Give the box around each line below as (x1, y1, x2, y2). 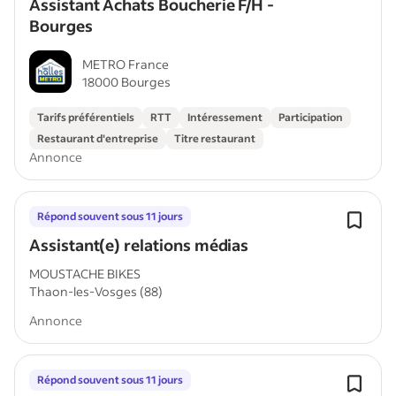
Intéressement (187, 110, 263, 124)
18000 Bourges (82, 73, 171, 90)
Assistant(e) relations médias (29, 234, 249, 255)
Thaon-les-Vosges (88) (29, 283, 163, 300)
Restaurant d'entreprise (37, 132, 158, 145)
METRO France (82, 56, 169, 72)
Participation (278, 110, 343, 124)
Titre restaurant (174, 132, 255, 145)
